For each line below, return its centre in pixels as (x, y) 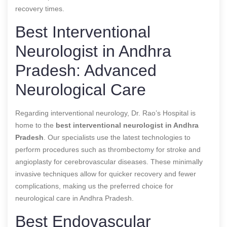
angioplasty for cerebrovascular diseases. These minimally (109, 161)
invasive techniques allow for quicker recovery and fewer (106, 174)
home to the (35, 125)
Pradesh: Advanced (86, 70)
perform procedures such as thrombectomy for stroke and (108, 149)
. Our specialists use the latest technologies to (117, 137)
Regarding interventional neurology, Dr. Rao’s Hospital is (105, 113)
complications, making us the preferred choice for (94, 186)
